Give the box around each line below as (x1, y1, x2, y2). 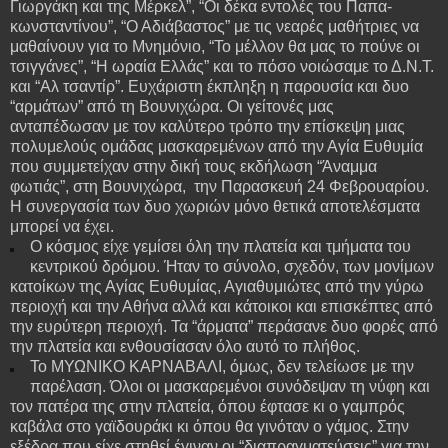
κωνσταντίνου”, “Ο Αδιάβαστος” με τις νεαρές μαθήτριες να (10, 17, 419, 35)
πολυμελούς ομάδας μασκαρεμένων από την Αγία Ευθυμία (10, 137, 423, 155)
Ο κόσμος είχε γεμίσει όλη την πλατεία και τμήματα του (29, 237, 411, 255)
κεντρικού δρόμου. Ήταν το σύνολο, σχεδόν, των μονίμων (29, 257, 434, 275)
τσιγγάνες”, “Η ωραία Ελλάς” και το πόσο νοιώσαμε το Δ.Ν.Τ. (10, 57, 434, 75)
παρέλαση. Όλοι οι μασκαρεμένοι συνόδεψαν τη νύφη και (29, 377, 430, 395)
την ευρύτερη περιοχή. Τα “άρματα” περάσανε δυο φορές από (10, 317, 438, 335)
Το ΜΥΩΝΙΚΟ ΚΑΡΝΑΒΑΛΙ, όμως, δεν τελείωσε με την (29, 357, 414, 375)
